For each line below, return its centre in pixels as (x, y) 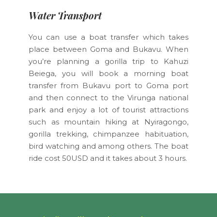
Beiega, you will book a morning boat (108, 73)
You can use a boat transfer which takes (108, 37)
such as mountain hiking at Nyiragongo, (108, 122)
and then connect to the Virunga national (108, 97)
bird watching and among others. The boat (108, 146)
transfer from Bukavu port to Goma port (108, 85)
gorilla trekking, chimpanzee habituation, (108, 134)
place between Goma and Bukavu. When (108, 49)
